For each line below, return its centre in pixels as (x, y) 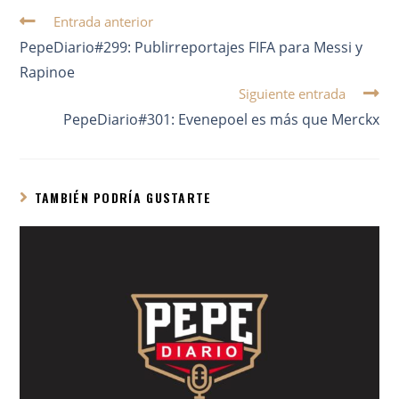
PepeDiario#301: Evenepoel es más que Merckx (221, 119)
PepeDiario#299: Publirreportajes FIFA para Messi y (191, 47)
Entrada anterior (104, 21)
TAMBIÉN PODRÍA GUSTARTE (123, 197)
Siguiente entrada (292, 93)
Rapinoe (48, 72)
